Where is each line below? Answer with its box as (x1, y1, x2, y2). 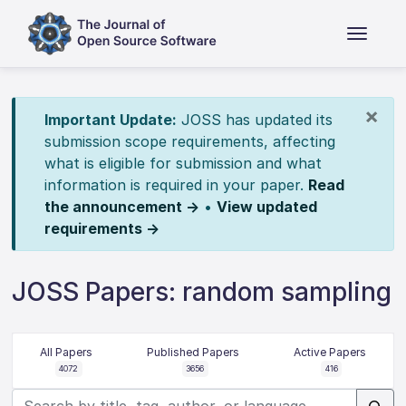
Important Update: (43, 111, 177, 129)
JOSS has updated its (176, 111, 333, 129)
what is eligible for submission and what (43, 154, 322, 172)
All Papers (40, 345, 93, 359)
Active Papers (293, 345, 366, 359)
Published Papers (146, 345, 239, 359)
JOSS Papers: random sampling (12, 276, 392, 307)
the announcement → (43, 198, 199, 216)
